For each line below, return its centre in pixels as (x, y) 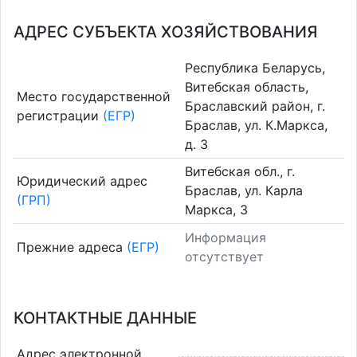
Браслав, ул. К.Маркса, (256, 125)
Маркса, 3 (216, 210)
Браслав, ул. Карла (244, 191)
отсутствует (224, 256)
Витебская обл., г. (240, 172)
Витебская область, (247, 86)
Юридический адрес (82, 181)
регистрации (59, 115)
